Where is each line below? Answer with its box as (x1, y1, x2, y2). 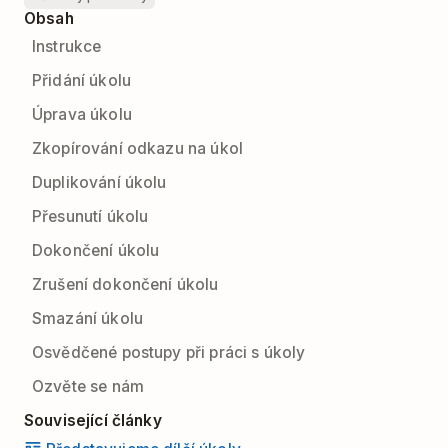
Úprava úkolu (32, 105, 132, 124)
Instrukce (32, 37, 102, 56)
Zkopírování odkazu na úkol (32, 139, 244, 158)
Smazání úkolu (32, 309, 144, 328)
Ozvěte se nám (32, 377, 145, 396)
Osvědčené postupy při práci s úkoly (32, 343, 306, 362)
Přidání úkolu (32, 71, 132, 90)
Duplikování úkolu (32, 173, 167, 192)
